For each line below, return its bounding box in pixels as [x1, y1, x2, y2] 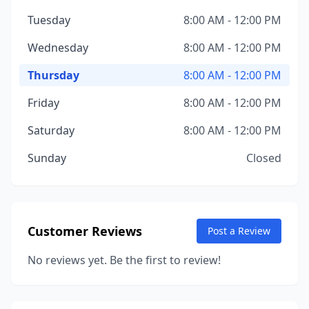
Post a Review [208, 224, 270, 237]
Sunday [28, 150, 66, 166]
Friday [28, 95, 59, 110]
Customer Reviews [28, 223, 142, 239]
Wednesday [28, 40, 88, 55]
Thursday [28, 68, 79, 83]
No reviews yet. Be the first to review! [28, 252, 221, 268]
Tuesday [28, 12, 70, 28]
